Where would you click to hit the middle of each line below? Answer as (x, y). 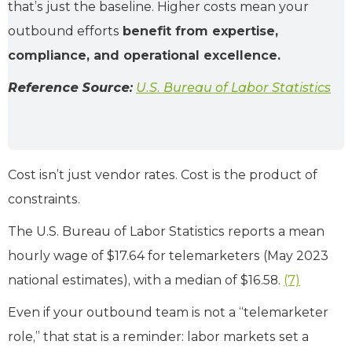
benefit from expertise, (200, 31)
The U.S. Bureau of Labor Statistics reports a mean (166, 231)
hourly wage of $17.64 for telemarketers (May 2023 (168, 255)
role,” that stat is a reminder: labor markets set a (158, 336)
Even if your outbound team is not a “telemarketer (168, 312)
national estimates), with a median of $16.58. (146, 280)
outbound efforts (65, 31)
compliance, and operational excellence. (144, 55)
